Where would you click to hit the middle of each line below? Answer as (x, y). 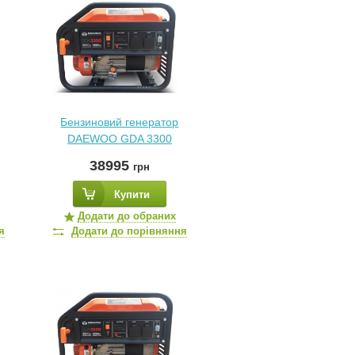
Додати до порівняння (129, 231)
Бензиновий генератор (120, 122)
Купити (132, 195)
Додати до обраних (126, 216)
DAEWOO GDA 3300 (119, 139)
